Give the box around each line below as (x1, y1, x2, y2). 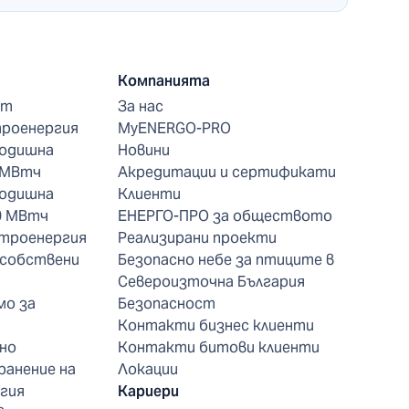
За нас (118, 96, 164, 116)
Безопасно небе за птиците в (118, 249, 335, 269)
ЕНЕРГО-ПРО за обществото (118, 205, 333, 225)
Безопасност (118, 293, 216, 313)
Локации (118, 359, 179, 379)
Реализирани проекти (118, 227, 278, 247)
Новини (118, 140, 171, 160)
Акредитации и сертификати (118, 162, 337, 182)
